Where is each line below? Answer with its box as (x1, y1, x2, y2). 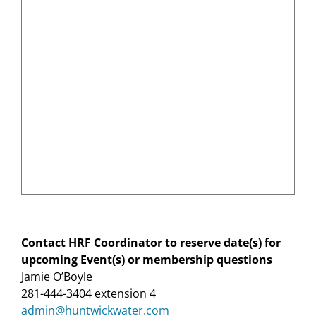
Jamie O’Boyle (21, 269, 92, 285)
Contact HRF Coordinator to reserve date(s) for (21, 235, 281, 251)
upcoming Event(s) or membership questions (21, 252, 272, 268)
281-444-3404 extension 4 (21, 286, 156, 302)
